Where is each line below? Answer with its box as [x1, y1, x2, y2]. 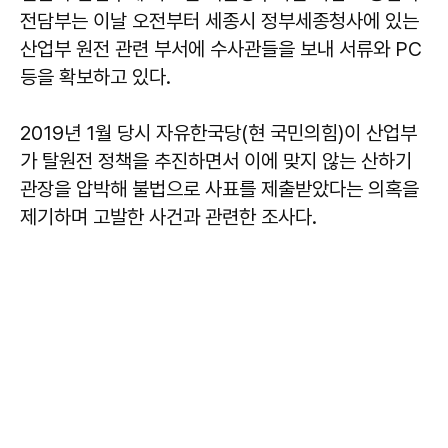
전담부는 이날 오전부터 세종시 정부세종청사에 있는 [20, 8, 419, 33]
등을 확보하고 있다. [20, 64, 171, 89]
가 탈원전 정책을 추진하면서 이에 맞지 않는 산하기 [20, 148, 412, 173]
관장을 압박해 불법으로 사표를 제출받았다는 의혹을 [20, 176, 419, 201]
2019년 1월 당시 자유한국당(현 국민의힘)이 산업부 [20, 120, 417, 145]
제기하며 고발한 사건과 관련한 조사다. [20, 204, 317, 229]
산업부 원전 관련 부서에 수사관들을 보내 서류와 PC [20, 36, 422, 61]
